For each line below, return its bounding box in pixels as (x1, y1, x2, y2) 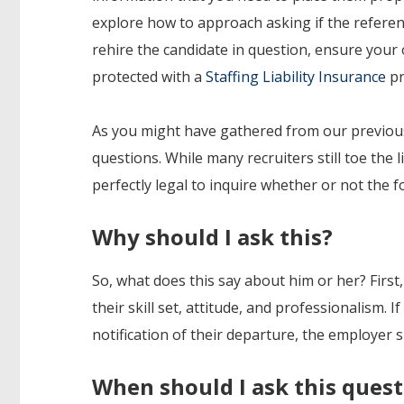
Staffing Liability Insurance (206, 67, 386, 87)
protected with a (92, 67, 206, 87)
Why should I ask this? (92, 222, 333, 252)
